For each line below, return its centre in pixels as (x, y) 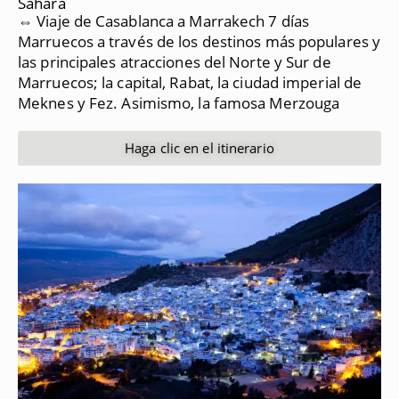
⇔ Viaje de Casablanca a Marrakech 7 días (164, 20)
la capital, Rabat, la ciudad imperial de (232, 82)
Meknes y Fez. (68, 102)
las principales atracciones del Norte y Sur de (175, 61)
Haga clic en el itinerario (199, 147)
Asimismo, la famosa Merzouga (231, 102)
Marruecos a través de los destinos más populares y (199, 41)
